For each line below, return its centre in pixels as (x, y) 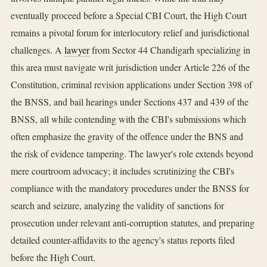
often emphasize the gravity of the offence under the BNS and (127, 136)
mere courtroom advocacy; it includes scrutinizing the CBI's (122, 171)
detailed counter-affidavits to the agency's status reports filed (123, 240)
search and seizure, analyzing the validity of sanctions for (117, 206)
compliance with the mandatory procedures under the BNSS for (130, 188)
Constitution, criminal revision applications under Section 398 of (131, 85)
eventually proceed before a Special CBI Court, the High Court (129, 15)
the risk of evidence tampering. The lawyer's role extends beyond (132, 154)
